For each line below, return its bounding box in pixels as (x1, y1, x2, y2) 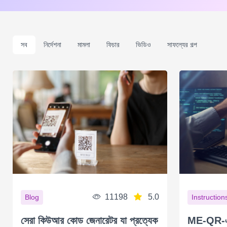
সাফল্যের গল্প (167, 40, 197, 49)
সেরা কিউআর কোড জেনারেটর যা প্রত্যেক (20, 214, 158, 226)
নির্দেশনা (43, 40, 61, 49)
